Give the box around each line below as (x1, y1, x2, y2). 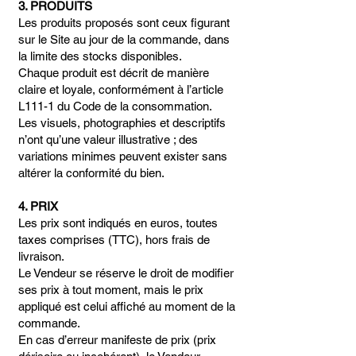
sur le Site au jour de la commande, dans (18, 33, 230, 46)
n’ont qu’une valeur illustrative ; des (18, 133, 198, 146)
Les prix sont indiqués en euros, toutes (18, 216, 218, 230)
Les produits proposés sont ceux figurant (18, 16, 230, 29)
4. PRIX (18, 199, 58, 213)
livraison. (18, 250, 64, 263)
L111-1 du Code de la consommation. (18, 99, 212, 113)
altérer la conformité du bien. (18, 166, 164, 180)
